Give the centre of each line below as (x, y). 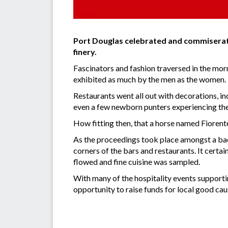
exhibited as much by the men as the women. (150, 79)
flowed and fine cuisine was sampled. (137, 162)
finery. (85, 52)
